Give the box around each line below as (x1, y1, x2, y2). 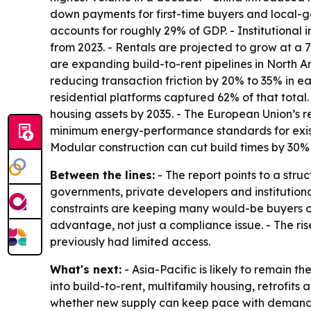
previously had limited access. (50, 235, 210, 249)
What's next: (50, 262, 121, 277)
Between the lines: (50, 168, 155, 183)
